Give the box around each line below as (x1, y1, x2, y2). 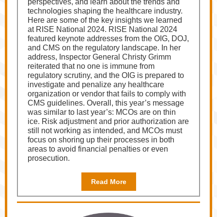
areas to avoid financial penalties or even (28, 145, 168, 153)
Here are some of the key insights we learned (28, 16, 182, 24)
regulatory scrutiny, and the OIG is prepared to (28, 71, 184, 79)
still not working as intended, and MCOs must (28, 126, 182, 135)
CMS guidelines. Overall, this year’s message (28, 99, 184, 107)
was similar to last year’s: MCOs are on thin (28, 108, 176, 116)
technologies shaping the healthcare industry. (28, 7, 183, 15)
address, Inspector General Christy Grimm (28, 53, 171, 61)
